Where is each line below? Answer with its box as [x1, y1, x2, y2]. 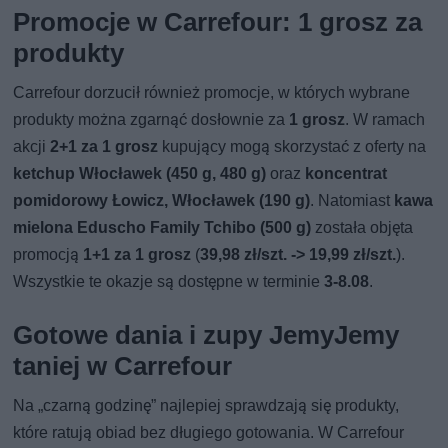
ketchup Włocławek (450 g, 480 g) [13, 163, 267, 183]
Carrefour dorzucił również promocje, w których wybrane [13, 82, 411, 102]
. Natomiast [310, 190, 395, 210]
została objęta [311, 217, 414, 237]
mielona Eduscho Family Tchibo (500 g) [13, 217, 312, 237]
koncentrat [305, 163, 388, 183]
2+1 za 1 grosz [50, 136, 159, 156]
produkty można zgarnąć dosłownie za [13, 109, 290, 129]
